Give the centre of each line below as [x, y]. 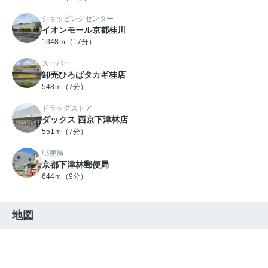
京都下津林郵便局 [75, 165]
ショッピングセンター [78, 19]
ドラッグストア [67, 109]
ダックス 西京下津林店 [85, 120]
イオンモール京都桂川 [84, 30]
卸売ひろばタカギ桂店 [84, 75]
